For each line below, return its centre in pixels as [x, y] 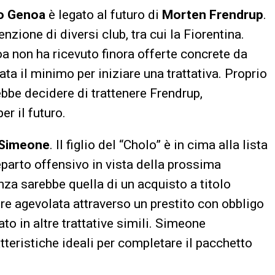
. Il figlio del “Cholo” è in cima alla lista [159, 145]
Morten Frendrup [213, 14]
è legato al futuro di [104, 14]
